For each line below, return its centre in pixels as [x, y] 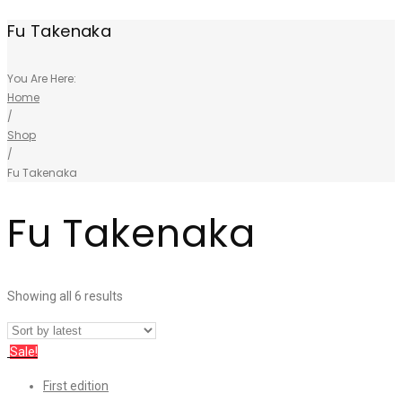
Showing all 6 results [65, 296]
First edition [76, 385]
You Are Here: [42, 79]
